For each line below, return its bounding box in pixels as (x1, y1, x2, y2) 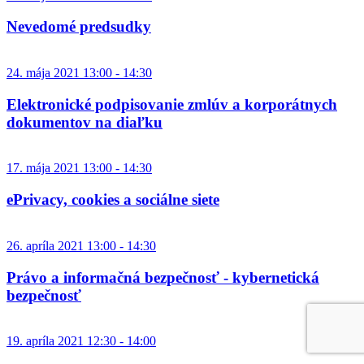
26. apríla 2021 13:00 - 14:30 (6, 238, 156, 253)
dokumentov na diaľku (6, 113, 162, 131)
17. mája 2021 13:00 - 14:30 (6, 161, 152, 175)
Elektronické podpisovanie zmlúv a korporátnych (6, 95, 337, 113)
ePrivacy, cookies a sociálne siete (6, 191, 219, 209)
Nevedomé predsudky (6, 18, 151, 36)
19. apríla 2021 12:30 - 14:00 (6, 334, 156, 349)
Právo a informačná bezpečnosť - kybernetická (6, 268, 319, 286)
